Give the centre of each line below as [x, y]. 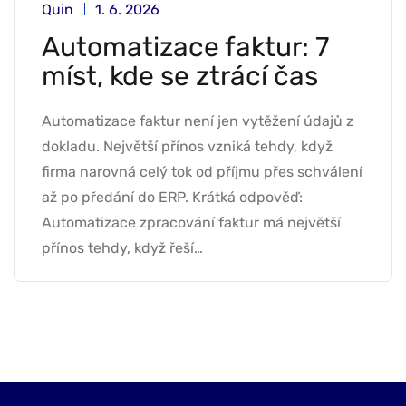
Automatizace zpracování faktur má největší [191, 223]
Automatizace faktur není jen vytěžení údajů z [198, 121]
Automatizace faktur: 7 [185, 48]
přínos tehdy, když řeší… [122, 248]
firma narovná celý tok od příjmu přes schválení [202, 172]
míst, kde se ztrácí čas [180, 77]
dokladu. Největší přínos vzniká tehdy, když [187, 147]
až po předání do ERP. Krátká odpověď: [172, 198]
